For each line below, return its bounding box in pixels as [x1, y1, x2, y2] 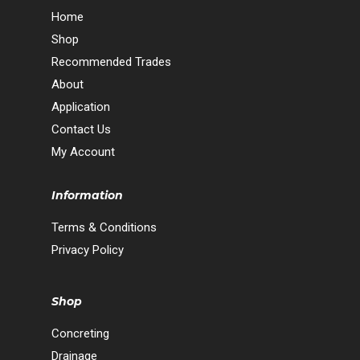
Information [51, 187, 123, 202]
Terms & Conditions [51, 219, 157, 235]
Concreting [51, 325, 109, 341]
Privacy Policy [51, 242, 124, 257]
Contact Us [51, 121, 111, 137]
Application [51, 99, 110, 114]
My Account [51, 144, 115, 159]
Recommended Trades [51, 54, 171, 69]
